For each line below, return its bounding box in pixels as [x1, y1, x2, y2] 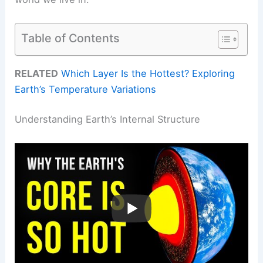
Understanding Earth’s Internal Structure [15, 113, 201, 126]
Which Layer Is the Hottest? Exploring [61, 67, 235, 79]
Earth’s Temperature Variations [15, 83, 157, 95]
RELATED [15, 67, 59, 79]
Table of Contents [21, 31, 120, 45]
